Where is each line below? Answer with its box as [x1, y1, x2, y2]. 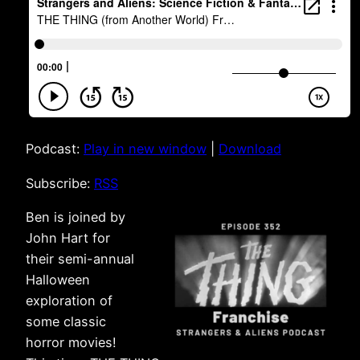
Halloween [26, 272, 90, 288]
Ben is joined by [26, 209, 125, 225]
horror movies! [26, 334, 117, 350]
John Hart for [26, 230, 110, 246]
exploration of [26, 292, 112, 309]
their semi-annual [26, 251, 134, 267]
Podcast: [26, 141, 84, 157]
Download [219, 141, 281, 157]
